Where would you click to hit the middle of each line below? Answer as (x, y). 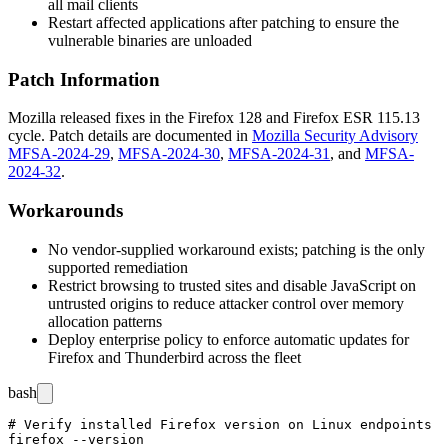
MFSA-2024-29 (59, 154)
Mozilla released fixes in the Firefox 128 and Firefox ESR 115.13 (214, 118)
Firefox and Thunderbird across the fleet (174, 357)
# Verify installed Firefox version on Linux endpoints (220, 424)
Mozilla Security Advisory (335, 136)
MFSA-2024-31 (279, 154)
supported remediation (118, 267)
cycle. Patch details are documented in (130, 136)
